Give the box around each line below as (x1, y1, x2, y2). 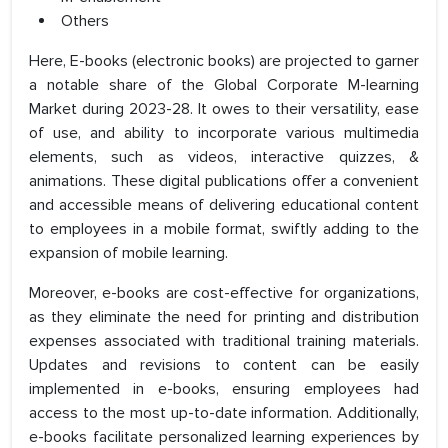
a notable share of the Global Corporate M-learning (29, 75, 419, 96)
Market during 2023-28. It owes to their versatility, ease (29, 99, 419, 120)
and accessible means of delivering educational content (29, 195, 419, 216)
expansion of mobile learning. (29, 243, 228, 264)
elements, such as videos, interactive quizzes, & (29, 147, 419, 168)
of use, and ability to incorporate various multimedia (29, 123, 419, 144)
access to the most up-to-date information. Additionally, (29, 403, 419, 424)
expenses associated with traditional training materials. (29, 331, 419, 352)
